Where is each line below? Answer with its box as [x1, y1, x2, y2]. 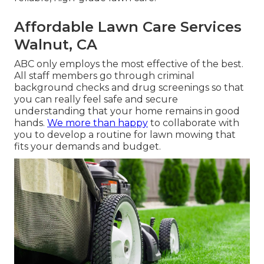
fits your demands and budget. [14, 141, 161, 153]
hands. [14, 117, 47, 129]
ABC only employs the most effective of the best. [14, 58, 243, 70]
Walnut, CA [14, 36, 97, 54]
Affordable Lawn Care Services [14, 18, 242, 36]
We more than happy [47, 117, 148, 129]
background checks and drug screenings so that [14, 82, 244, 94]
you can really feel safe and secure [14, 94, 178, 105]
